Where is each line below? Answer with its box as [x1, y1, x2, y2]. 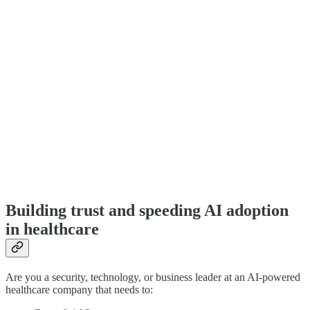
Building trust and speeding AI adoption [6, 201, 289, 220]
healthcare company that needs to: [6, 284, 153, 296]
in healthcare [6, 220, 99, 239]
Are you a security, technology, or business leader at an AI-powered [6, 271, 300, 284]
